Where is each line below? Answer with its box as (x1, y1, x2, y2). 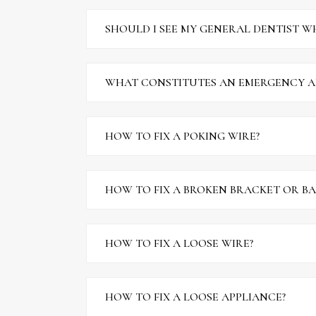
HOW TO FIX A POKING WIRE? (105, 128, 260, 143)
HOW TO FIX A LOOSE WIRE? (105, 236, 253, 250)
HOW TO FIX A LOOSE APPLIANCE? (105, 289, 286, 304)
